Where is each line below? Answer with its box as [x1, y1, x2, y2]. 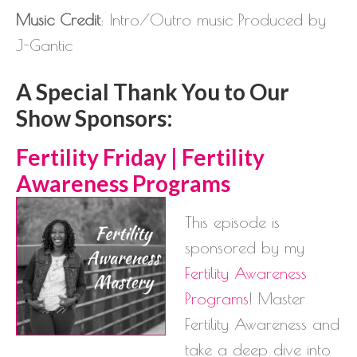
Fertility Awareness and [185, 314, 339, 333]
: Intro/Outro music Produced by [100, 10, 326, 29]
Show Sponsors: [16, 104, 173, 131]
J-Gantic [16, 35, 73, 54]
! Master [249, 288, 305, 308]
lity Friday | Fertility [65, 143, 265, 171]
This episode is [185, 212, 280, 231]
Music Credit [16, 10, 100, 29]
